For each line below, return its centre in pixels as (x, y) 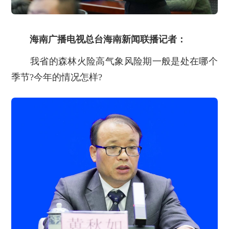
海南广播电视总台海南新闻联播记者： (108, 40)
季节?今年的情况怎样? (57, 77)
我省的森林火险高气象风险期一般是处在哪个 (114, 62)
